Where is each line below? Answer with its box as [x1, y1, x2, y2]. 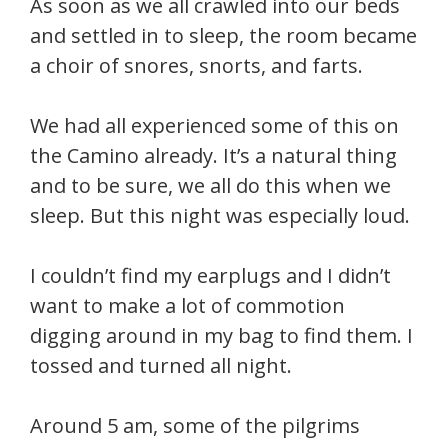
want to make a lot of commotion [30, 292, 345, 319]
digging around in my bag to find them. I [30, 322, 413, 349]
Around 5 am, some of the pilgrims [30, 412, 360, 439]
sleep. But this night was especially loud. [30, 202, 410, 229]
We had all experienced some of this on [30, 112, 399, 139]
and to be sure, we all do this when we [30, 172, 391, 199]
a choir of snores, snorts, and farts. [30, 52, 363, 79]
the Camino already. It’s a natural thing [30, 142, 397, 169]
